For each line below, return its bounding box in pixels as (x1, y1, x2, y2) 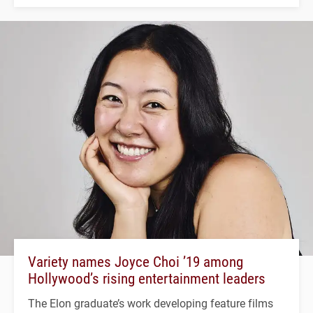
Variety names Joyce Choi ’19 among (28, 251, 243, 271)
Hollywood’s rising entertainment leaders (28, 268, 265, 288)
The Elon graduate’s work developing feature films (28, 295, 273, 310)
